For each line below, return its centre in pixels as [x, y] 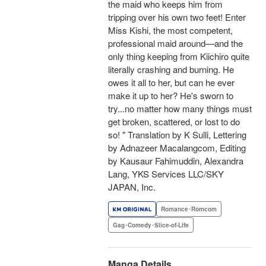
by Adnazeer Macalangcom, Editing [177, 148]
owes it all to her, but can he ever [171, 83]
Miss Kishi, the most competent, [170, 30]
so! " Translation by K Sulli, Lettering [177, 135]
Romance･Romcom [189, 209]
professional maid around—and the [175, 43]
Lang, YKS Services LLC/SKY [166, 174]
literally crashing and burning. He [171, 69]
